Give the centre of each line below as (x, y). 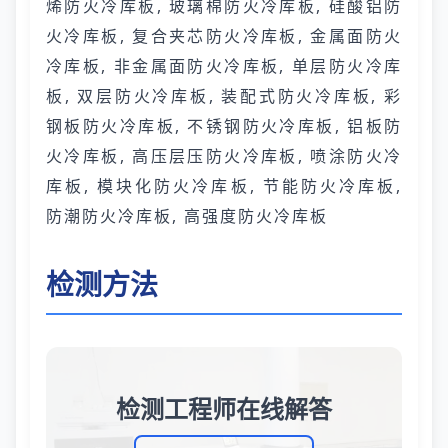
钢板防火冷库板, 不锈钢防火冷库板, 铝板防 (224, 126)
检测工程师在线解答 (224, 408)
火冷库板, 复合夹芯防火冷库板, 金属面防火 (224, 36)
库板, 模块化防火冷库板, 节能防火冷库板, (224, 186)
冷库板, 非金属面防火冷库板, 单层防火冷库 (224, 66)
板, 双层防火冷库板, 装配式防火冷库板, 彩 (224, 96)
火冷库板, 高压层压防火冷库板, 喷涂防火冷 (224, 156)
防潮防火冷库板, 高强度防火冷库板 (187, 216)
